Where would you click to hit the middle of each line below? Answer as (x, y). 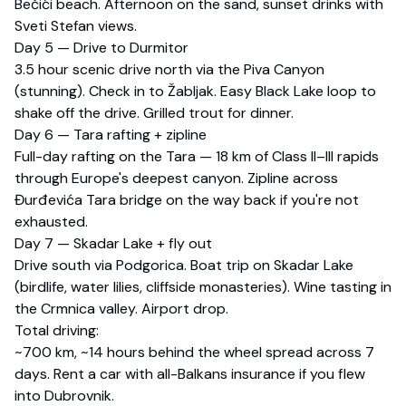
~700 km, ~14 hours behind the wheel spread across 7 (194, 353)
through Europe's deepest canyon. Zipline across (176, 179)
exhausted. (51, 222)
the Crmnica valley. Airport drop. (121, 309)
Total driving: (57, 331)
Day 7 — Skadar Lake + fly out (113, 244)
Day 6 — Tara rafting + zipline (111, 135)
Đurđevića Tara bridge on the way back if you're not (187, 200)
